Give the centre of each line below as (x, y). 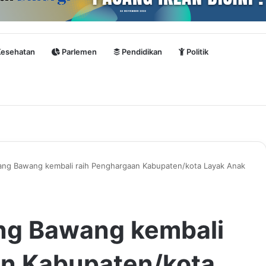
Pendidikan (141, 52)
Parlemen (78, 52)
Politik (197, 52)
